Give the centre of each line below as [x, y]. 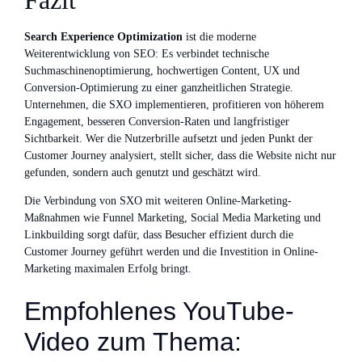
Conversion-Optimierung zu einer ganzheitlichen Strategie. [159, 88]
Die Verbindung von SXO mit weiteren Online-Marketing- [158, 201]
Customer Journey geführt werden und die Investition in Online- [171, 252]
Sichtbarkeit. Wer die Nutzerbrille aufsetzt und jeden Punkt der [168, 139]
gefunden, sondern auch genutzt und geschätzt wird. [143, 173]
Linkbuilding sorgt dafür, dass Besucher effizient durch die [159, 235]
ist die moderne [219, 37]
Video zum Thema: [133, 341]
